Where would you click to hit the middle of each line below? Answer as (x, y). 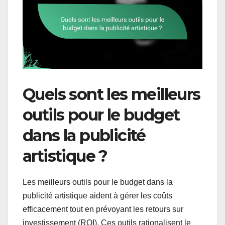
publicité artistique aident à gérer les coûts (97, 195)
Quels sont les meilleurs (111, 94)
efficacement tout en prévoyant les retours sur (103, 209)
